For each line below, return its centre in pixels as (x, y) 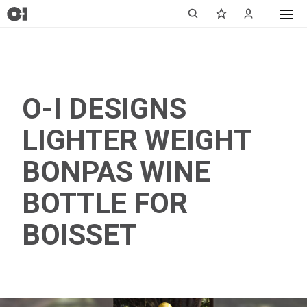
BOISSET (80, 235)
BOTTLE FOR (105, 203)
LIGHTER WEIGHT (137, 140)
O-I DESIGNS (105, 109)
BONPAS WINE (116, 172)
